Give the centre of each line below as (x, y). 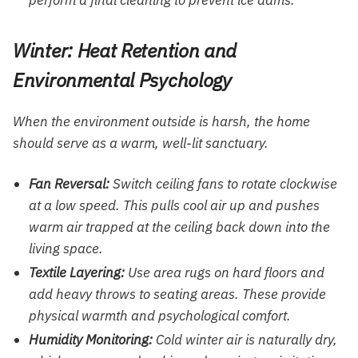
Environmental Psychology (122, 80)
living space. (66, 249)
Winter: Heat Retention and (125, 51)
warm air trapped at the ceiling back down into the (179, 227)
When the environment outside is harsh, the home (161, 122)
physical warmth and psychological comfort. (160, 316)
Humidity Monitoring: (91, 340)
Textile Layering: (77, 273)
